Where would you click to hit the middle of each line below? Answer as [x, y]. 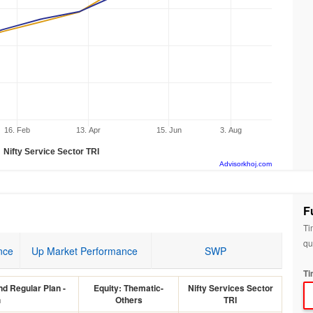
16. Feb [17, 130]
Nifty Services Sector [230, 288]
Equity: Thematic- [129, 288]
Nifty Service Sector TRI [51, 152]
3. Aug [231, 130]
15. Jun [169, 130]
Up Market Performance [85, 251]
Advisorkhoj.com [246, 164]
